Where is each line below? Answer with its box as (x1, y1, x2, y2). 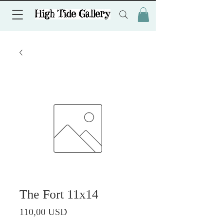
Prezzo (67, 206, 91, 217)
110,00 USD (19, 206, 67, 217)
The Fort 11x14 (19, 187, 98, 201)
